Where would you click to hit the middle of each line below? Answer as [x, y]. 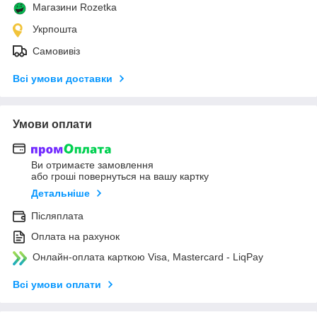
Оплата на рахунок [75, 237]
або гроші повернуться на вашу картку [120, 177]
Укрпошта [55, 29]
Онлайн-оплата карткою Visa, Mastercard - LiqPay [148, 257]
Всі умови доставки [63, 78]
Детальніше [60, 194]
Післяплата [57, 216]
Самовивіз [56, 51]
